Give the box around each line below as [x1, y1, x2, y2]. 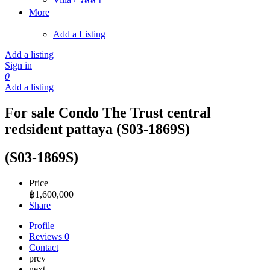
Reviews [29, 231, 64, 242]
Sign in [5, 60, 32, 71]
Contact [29, 242, 58, 253]
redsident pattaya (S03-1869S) [5, 121, 190, 137]
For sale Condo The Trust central [5, 104, 211, 121]
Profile [29, 220, 54, 231]
